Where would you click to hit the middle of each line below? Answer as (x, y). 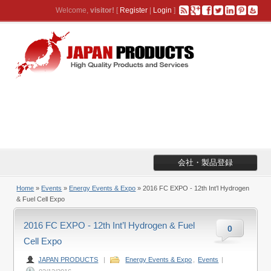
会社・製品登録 (205, 162)
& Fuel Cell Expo (41, 199)
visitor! (102, 10)
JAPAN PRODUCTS (68, 260)
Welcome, (73, 10)
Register (133, 10)
